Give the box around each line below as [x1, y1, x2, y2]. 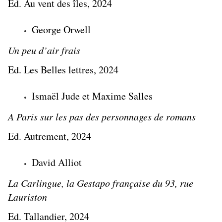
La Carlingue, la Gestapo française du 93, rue [8, 176, 193, 190]
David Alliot [32, 156, 82, 169]
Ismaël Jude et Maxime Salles [32, 89, 153, 103]
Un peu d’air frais [8, 44, 80, 57]
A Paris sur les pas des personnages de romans [8, 110, 196, 123]
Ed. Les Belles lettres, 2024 [8, 63, 118, 77]
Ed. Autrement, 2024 [8, 129, 91, 143]
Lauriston [8, 190, 47, 204]
